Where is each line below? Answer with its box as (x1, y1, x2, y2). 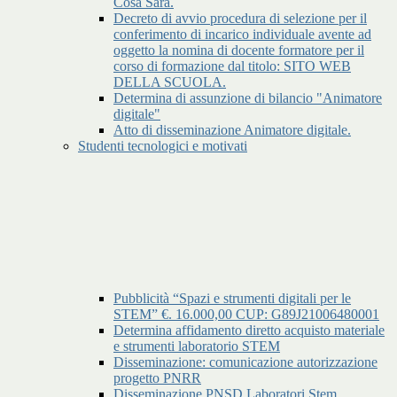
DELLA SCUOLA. (113, 74, 226, 90)
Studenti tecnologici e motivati (78, 138, 247, 154)
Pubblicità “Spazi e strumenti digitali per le (113, 291, 351, 307)
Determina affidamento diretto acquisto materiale (113, 323, 385, 339)
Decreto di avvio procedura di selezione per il (113, 11, 367, 27)
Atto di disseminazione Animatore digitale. (113, 122, 351, 138)
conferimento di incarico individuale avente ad (113, 27, 371, 43)
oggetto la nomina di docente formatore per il (113, 43, 364, 58)
